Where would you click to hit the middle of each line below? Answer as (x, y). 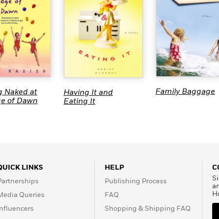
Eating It (79, 101)
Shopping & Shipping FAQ (148, 208)
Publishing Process (136, 181)
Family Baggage (185, 91)
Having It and (88, 93)
